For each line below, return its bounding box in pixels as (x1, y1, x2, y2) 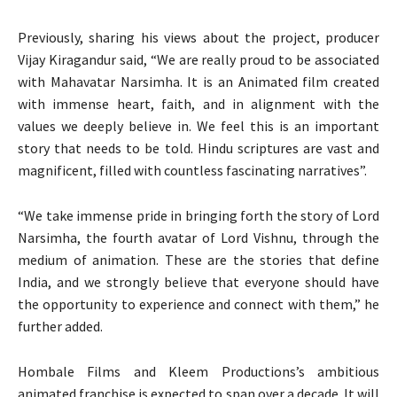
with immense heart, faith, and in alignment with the (18, 95, 379, 113)
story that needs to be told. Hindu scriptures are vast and (18, 139, 379, 158)
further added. (18, 317, 103, 336)
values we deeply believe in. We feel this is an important (18, 117, 379, 136)
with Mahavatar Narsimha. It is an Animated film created (18, 73, 379, 91)
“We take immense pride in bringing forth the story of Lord (18, 206, 379, 225)
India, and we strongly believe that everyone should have (18, 273, 379, 292)
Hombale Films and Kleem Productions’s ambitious (18, 362, 379, 381)
